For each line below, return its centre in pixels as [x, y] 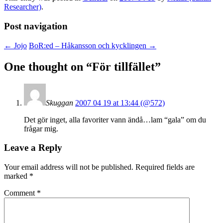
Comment [20, 193]
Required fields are [165, 167]
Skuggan [60, 103]
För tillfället [123, 66]
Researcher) [23, 7]
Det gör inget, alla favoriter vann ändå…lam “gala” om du [115, 119]
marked [17, 176]
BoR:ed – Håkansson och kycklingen [89, 45]
